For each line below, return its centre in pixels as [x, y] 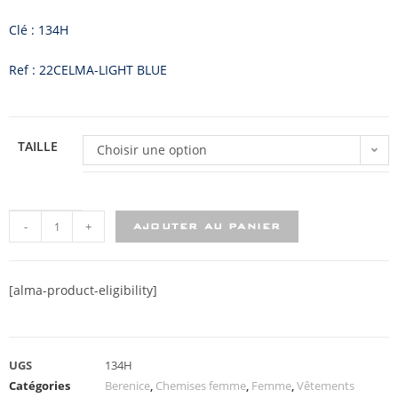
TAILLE [38, 146]
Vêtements [326, 386]
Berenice [127, 386]
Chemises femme [201, 386]
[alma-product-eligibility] [83, 290]
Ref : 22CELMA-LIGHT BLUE [88, 70]
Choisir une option [152, 150]
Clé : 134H [39, 30]
